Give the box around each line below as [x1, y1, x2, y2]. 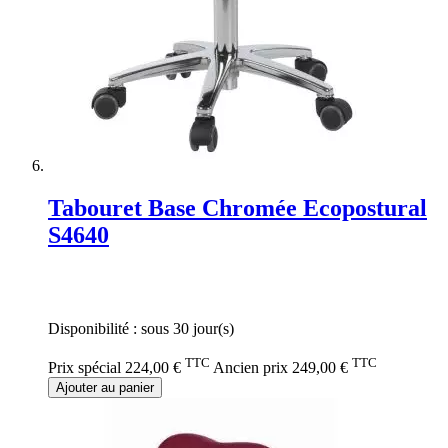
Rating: [48, 268, 94, 286]
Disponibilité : [48, 320, 141, 338]
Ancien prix [213, 358, 288, 376]
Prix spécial [48, 358, 121, 376]
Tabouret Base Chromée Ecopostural [48, 194, 427, 221]
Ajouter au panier [56, 379, 154, 395]
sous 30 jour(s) [141, 320, 234, 338]
